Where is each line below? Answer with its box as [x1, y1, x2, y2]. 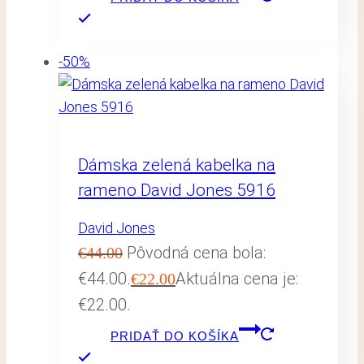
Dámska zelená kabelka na [78, 154, 275, 175]
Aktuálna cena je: [175, 269, 298, 289]
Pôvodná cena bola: [127, 243, 266, 263]
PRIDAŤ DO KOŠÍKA [110, 329, 239, 344]
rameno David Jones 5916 [78, 180, 275, 200]
